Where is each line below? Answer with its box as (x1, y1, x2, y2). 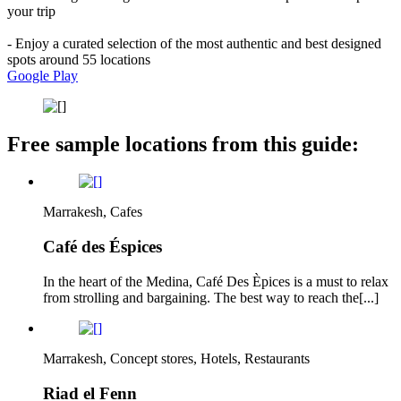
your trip (7, 3, 55, 19)
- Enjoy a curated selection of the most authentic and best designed (7, 35, 381, 51)
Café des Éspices (43, 237, 162, 257)
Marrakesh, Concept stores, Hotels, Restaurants (43, 350, 310, 366)
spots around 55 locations (7, 51, 150, 67)
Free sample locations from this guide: (7, 132, 359, 156)
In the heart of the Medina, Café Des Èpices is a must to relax (43, 273, 388, 289)
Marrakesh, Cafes (43, 204, 142, 220)
